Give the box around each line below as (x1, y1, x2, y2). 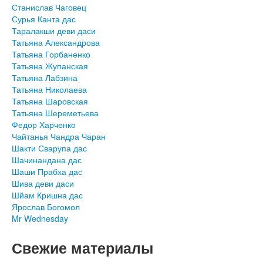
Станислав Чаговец (12, 1, 86, 13)
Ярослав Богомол (12, 201, 80, 213)
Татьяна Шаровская (12, 95, 88, 107)
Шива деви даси (12, 177, 74, 189)
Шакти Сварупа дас (12, 142, 87, 154)
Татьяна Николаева (12, 83, 87, 95)
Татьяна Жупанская (12, 60, 88, 72)
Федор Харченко (12, 119, 76, 130)
